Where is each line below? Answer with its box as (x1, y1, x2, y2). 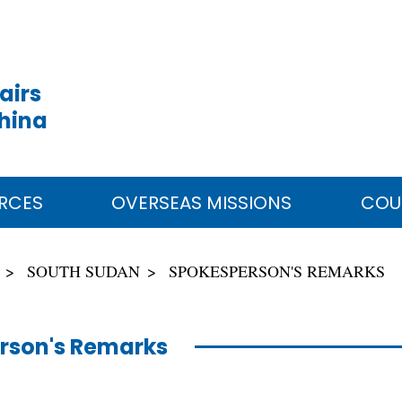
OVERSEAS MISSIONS (111, 189, 293, 215)
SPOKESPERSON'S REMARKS (169, 259, 385, 282)
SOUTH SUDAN (27, 259, 140, 282)
